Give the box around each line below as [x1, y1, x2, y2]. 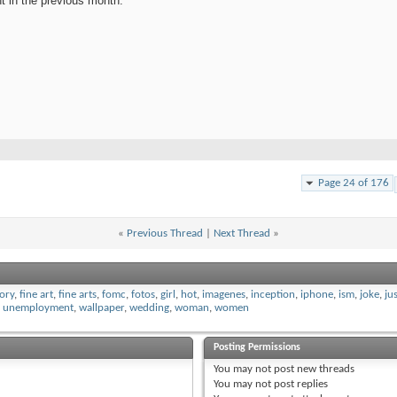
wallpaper [79, 302, 124, 315]
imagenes [202, 289, 245, 301]
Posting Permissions [214, 342, 301, 354]
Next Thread [214, 228, 270, 240]
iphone [300, 289, 333, 301]
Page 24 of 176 [318, 177, 389, 190]
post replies [271, 378, 329, 391]
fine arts [58, 289, 97, 301]
